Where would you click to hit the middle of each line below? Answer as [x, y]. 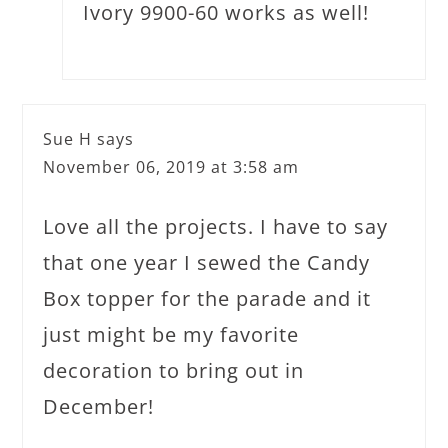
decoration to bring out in [174, 370]
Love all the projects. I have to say [216, 226]
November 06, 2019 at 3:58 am [171, 167]
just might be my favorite [171, 334]
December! [99, 406]
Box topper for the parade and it [207, 298]
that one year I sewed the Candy [207, 262]
